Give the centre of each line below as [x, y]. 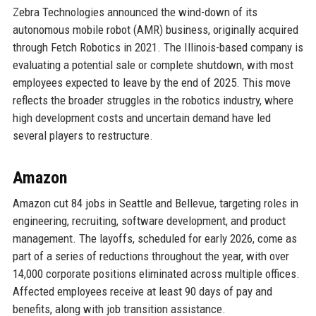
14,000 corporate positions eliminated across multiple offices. [156, 273]
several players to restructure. [83, 135]
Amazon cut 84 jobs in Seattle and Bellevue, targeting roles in [155, 203]
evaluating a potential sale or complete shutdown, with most [153, 65]
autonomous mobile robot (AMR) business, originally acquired [155, 29]
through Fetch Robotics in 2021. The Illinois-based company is [158, 47]
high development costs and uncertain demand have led [141, 117]
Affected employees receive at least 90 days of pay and [142, 291]
